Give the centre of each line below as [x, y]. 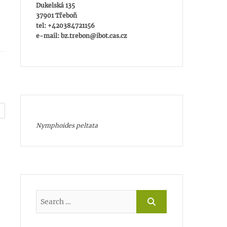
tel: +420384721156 [65, 26]
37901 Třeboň [56, 16]
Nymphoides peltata [67, 126]
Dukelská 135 [55, 6]
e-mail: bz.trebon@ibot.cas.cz [82, 36]
